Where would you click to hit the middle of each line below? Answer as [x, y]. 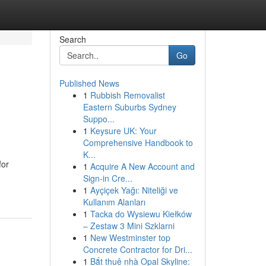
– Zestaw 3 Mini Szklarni [129, 226]
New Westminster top [130, 237]
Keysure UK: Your [123, 131]
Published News [89, 83]
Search [72, 39]
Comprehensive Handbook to [138, 142]
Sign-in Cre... [107, 178]
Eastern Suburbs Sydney [129, 107]
